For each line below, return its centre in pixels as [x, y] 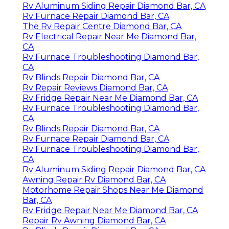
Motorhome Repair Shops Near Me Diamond [113, 190]
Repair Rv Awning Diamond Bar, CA [94, 220]
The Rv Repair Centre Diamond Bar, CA [102, 26]
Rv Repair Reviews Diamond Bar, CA [95, 87]
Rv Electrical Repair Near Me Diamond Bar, [109, 36]
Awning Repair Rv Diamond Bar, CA [94, 179]
